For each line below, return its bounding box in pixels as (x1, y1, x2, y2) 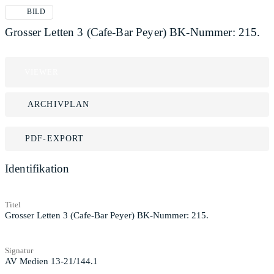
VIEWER (24, 67, 59, 76)
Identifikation (5, 162, 70, 175)
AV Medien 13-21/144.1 (5, 256, 98, 266)
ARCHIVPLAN (28, 100, 90, 109)
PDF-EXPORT (25, 134, 84, 143)
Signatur (5, 245, 33, 255)
